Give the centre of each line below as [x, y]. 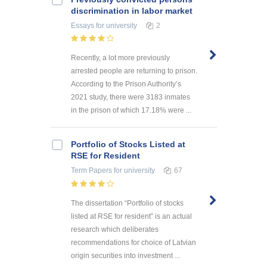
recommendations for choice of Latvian [133, 243]
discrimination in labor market [132, 10]
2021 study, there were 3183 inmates [131, 97]
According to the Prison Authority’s [126, 84]
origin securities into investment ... [125, 256]
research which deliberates [115, 230]
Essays [83, 25]
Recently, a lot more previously [120, 58]
